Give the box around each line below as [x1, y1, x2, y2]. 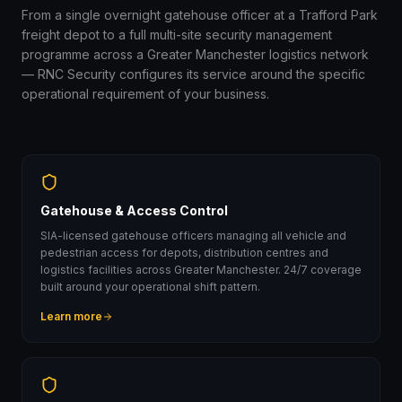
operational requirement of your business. [22, 86, 269, 101]
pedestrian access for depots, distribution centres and [40, 246, 328, 259]
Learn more [40, 310, 102, 323]
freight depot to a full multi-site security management [22, 27, 332, 42]
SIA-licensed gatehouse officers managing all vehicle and [40, 229, 346, 242]
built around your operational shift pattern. [40, 280, 260, 293]
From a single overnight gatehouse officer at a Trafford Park [22, 7, 378, 22]
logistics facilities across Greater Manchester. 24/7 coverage [40, 263, 362, 276]
